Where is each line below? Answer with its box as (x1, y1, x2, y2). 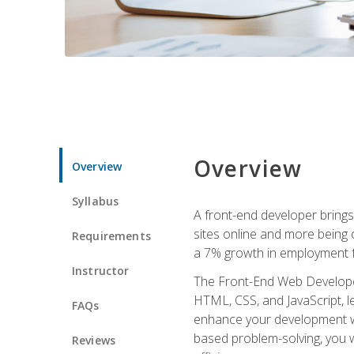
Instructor (72, 262, 130, 278)
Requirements (72, 228, 151, 243)
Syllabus (72, 193, 119, 209)
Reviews (72, 332, 116, 348)
